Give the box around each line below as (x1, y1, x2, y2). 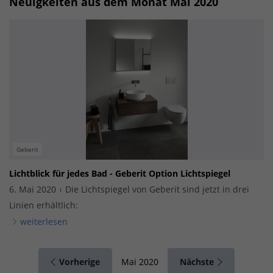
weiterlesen (20, 215, 68, 227)
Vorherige (57, 255, 100, 268)
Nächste (180, 255, 216, 268)
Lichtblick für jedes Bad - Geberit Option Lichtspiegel (9, 167, 230, 179)
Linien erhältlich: (9, 199, 78, 211)
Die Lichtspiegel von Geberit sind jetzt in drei (65, 183, 249, 195)
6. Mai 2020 (9, 183, 58, 195)
